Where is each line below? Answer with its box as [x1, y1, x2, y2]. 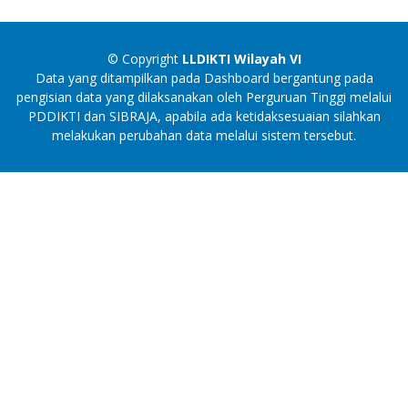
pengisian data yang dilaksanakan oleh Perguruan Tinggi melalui [16, 87, 392, 106]
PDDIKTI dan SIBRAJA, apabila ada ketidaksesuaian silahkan [27, 107, 381, 125]
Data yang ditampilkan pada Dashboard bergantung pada [35, 68, 373, 87]
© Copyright [107, 49, 182, 67]
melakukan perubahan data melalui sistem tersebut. [52, 126, 356, 144]
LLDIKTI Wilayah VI [181, 49, 301, 67]
